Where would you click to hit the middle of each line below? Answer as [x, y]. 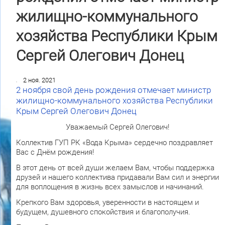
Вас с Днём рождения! [55, 152]
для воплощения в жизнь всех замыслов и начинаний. [110, 187]
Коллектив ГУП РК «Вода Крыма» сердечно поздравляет [114, 143]
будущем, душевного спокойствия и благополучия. [103, 212]
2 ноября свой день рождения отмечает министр [113, 90]
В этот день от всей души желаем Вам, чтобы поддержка [115, 168]
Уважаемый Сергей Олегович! [117, 127]
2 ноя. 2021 [39, 80]
